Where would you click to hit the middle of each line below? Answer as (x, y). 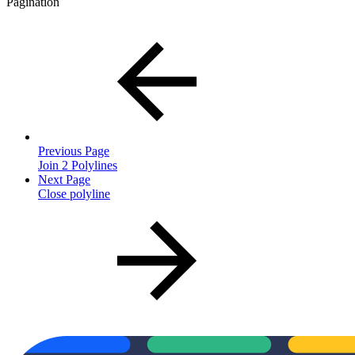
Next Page (64, 179)
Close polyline (74, 193)
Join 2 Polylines (78, 165)
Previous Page (74, 151)
